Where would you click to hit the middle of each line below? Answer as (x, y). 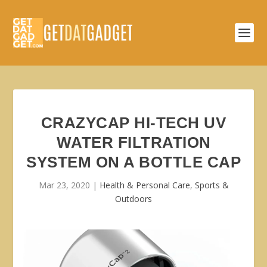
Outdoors (133, 199)
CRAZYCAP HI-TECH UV (133, 123)
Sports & (212, 185)
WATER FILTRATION (133, 142)
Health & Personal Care (145, 185)
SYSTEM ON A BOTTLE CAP (133, 162)
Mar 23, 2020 (64, 185)
